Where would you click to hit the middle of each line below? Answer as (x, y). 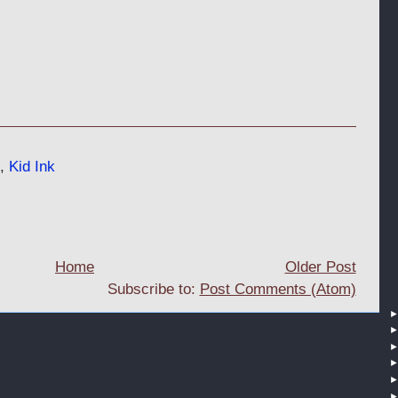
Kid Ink (32, 167)
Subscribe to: (153, 289)
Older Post (320, 267)
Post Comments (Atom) (278, 289)
